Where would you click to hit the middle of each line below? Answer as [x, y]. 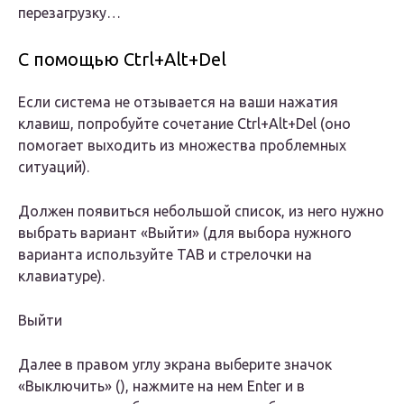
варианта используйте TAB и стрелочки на [165, 255]
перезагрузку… [69, 13]
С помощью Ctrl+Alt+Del [122, 60]
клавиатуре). [61, 276]
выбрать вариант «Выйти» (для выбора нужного [185, 233]
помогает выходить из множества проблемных [182, 146]
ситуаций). [54, 167]
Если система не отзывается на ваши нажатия [178, 102]
